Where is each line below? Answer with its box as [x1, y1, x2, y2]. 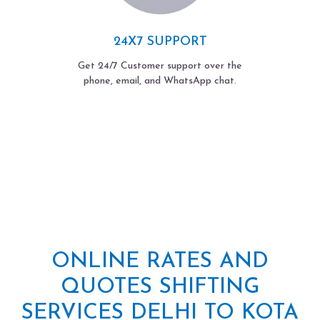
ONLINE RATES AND [51, 250, 269, 273]
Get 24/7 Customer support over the [78, 60, 242, 71]
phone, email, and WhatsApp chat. [84, 75, 236, 86]
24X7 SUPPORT [113, 34, 207, 49]
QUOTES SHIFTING [60, 276, 260, 299]
